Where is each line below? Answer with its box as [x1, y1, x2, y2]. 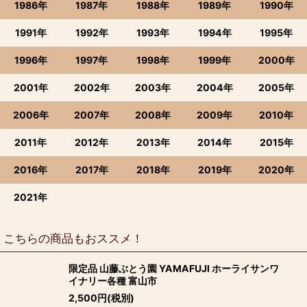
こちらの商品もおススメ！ [3, 230, 143, 245]
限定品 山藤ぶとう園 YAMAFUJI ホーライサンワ [69, 262, 279, 274]
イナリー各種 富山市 [69, 274, 157, 286]
